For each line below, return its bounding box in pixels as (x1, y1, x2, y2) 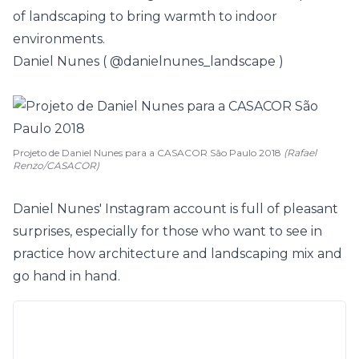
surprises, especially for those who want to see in (13, 224, 322, 239)
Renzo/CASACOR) (13, 159, 99, 171)
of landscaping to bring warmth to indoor (13, 9, 277, 24)
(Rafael (284, 147, 317, 159)
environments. (13, 31, 105, 46)
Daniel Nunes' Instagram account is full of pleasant (13, 201, 338, 216)
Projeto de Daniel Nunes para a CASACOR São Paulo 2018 (13, 147, 284, 159)
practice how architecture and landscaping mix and (13, 246, 342, 261)
